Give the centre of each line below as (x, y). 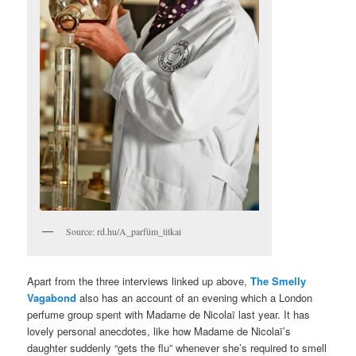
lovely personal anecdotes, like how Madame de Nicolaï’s (159, 331)
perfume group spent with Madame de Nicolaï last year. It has (169, 315)
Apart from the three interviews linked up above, (139, 281)
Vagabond (52, 298)
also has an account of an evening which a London (195, 298)
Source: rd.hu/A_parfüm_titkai (124, 232)
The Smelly (279, 281)
